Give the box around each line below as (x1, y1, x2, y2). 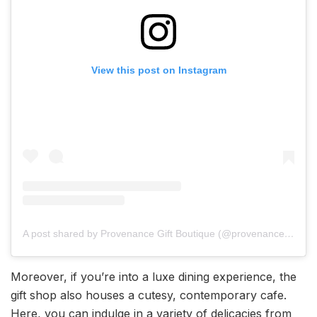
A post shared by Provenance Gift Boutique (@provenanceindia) (284, 227, 294, 239)
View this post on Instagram (91, 64, 226, 76)
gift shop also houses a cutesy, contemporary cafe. (11, 287, 287, 302)
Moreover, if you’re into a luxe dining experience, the (11, 269, 296, 284)
